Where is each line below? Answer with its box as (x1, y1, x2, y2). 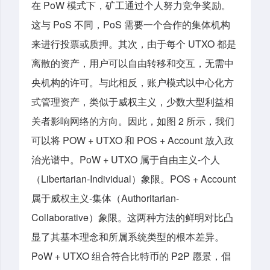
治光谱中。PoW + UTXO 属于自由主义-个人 (31, 152, 220, 167)
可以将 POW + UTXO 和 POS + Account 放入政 (31, 133, 234, 148)
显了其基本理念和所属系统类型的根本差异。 (31, 230, 224, 244)
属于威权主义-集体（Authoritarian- (31, 191, 179, 206)
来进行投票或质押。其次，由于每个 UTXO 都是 (31, 37, 236, 51)
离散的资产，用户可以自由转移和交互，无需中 (31, 56, 234, 71)
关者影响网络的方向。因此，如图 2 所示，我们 (31, 114, 234, 128)
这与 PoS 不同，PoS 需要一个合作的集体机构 (31, 17, 230, 32)
